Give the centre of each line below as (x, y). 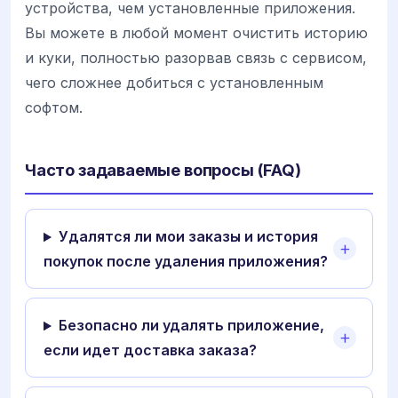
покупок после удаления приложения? (186, 262)
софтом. (54, 108)
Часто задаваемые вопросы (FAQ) (163, 170)
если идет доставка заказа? (150, 350)
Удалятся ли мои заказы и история (188, 237)
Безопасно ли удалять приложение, (191, 326)
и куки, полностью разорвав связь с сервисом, (196, 58)
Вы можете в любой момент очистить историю (196, 33)
